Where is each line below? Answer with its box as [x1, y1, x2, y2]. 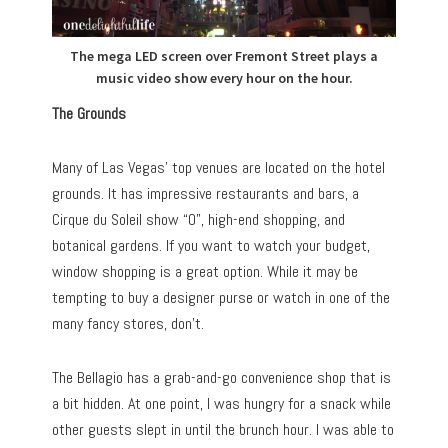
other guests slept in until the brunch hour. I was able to [52, 418, 395, 440]
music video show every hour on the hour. [95, 68, 353, 87]
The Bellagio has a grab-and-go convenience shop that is [52, 366, 392, 388]
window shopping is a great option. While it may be [52, 260, 359, 282]
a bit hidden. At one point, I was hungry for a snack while [52, 392, 392, 414]
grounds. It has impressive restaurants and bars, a [52, 182, 360, 204]
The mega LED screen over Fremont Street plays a [70, 46, 378, 65]
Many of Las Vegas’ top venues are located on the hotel [52, 156, 386, 178]
